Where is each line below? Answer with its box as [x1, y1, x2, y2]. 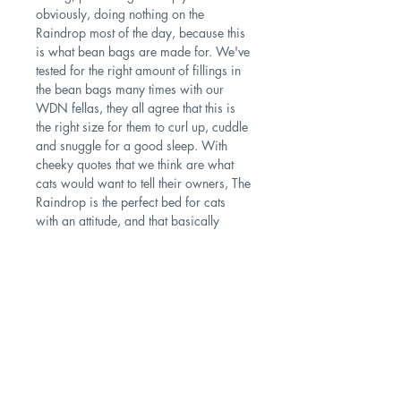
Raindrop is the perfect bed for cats [36, 192, 226, 210]
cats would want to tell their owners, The [36, 174, 251, 192]
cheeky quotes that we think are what [36, 155, 234, 173]
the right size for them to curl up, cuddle [36, 117, 248, 135]
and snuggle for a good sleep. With [36, 136, 227, 154]
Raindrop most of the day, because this [36, 23, 245, 41]
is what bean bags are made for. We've [36, 42, 250, 60]
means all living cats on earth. [36, 230, 199, 248]
